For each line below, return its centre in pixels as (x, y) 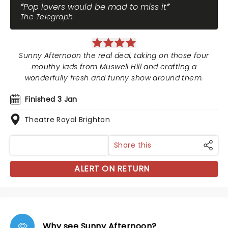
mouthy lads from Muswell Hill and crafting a (114, 67)
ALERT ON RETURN (112, 169)
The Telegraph (47, 17)
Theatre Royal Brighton (67, 120)
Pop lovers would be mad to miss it (95, 7)
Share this (133, 145)
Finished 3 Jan (51, 99)
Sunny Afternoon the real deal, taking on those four (114, 55)
